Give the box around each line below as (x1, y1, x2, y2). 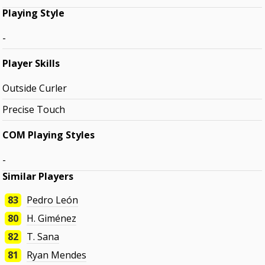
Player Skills (2, 57, 60, 70)
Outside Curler (2, 82, 67, 95)
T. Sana (27, 230, 60, 244)
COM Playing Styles (2, 128, 95, 142)
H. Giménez (27, 212, 77, 225)
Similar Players (2, 170, 74, 183)
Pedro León (27, 193, 79, 207)
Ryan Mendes (27, 248, 87, 262)
